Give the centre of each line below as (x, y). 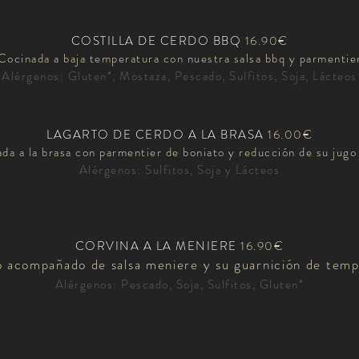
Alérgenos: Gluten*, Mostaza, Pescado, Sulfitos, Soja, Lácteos (179, 77)
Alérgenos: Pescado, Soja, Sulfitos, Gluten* (179, 285)
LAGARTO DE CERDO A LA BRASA (155, 135)
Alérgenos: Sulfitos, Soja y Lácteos (179, 170)
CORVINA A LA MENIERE (158, 246)
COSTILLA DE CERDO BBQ (156, 41)
